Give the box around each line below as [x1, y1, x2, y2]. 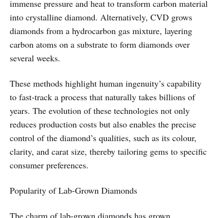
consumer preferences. [10, 159, 89, 171]
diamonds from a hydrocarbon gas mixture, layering [10, 24, 192, 36]
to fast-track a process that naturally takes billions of [10, 91, 195, 103]
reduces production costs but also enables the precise [10, 118, 196, 130]
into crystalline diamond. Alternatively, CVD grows [10, 11, 192, 23]
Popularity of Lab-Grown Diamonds [10, 184, 137, 196]
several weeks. [10, 52, 60, 64]
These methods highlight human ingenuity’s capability [10, 77, 201, 89]
